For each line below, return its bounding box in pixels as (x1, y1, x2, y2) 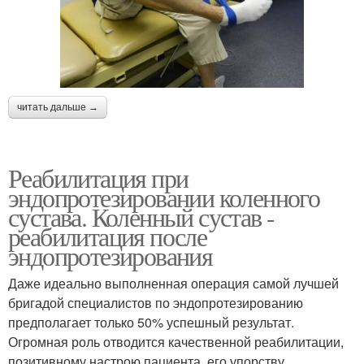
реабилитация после (8, 219, 207, 254)
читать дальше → (17, 102, 98, 114)
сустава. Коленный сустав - (8, 199, 275, 235)
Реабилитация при (8, 160, 188, 196)
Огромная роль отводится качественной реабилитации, (8, 332, 344, 352)
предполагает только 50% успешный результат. (8, 313, 294, 332)
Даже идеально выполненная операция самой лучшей (8, 274, 339, 293)
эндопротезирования (8, 238, 213, 274)
